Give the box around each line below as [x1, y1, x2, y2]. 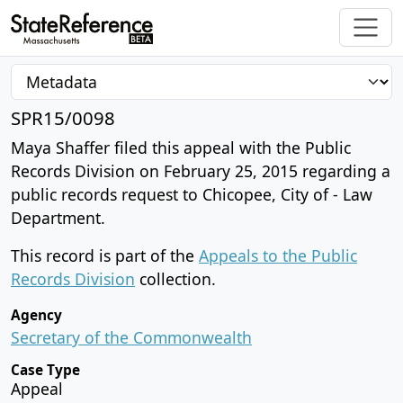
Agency [11, 305, 62, 325]
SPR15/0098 [11, 104, 115, 130]
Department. [11, 206, 105, 228]
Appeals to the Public [199, 244, 357, 266]
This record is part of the [11, 244, 199, 266]
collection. [135, 267, 216, 290]
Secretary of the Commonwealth [11, 326, 252, 348]
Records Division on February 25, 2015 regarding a [11, 159, 390, 182]
